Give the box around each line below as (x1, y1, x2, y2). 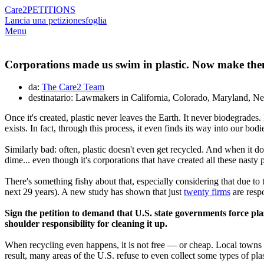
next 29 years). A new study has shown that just (5, 187, 184, 197)
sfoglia (82, 15, 107, 25)
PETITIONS (27, 5, 75, 15)
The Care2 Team (42, 82, 104, 93)
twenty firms (184, 187, 230, 197)
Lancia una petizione (5, 15, 82, 25)
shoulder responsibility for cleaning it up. (5, 219, 167, 229)
